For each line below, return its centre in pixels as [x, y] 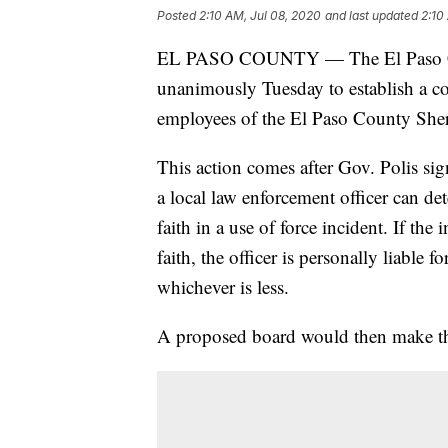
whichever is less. [223, 287]
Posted [178, 16]
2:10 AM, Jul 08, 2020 [260, 16]
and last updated [371, 16]
